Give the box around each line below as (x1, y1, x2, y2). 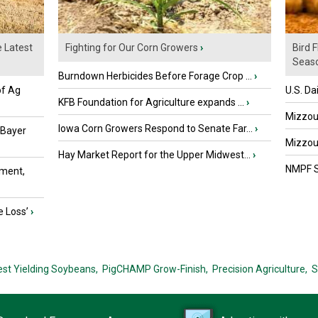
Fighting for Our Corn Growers (65, 42, 198, 54)
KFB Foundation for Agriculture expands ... (58, 97, 244, 109)
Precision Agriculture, (212, 263, 307, 275)
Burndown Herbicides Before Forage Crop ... (58, 70, 252, 82)
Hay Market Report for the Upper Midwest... (58, 149, 251, 161)
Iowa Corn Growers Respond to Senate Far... (58, 123, 253, 135)
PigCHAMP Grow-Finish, (102, 263, 208, 275)
